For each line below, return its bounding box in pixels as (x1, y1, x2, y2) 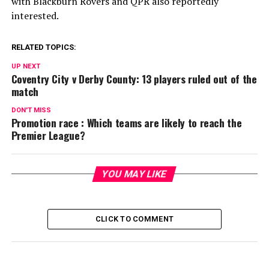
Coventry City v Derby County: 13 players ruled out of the (11, 70, 257, 86)
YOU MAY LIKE (101, 168, 169, 180)
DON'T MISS (11, 106, 51, 114)
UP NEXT (11, 62, 40, 70)
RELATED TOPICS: (11, 42, 76, 52)
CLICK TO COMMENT (95, 214, 174, 223)
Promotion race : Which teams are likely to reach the (11, 114, 242, 130)
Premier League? (11, 127, 85, 143)
